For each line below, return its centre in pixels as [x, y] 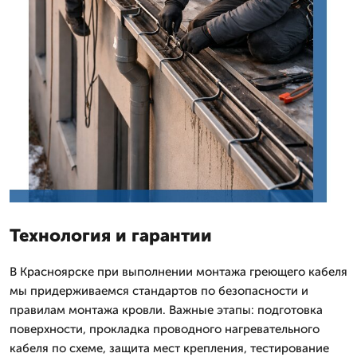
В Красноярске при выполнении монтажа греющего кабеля [178, 271]
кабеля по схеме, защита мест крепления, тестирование [169, 348]
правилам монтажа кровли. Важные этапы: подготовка [166, 310]
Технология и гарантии [111, 235]
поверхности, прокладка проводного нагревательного [165, 329]
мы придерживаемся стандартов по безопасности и [159, 290]
